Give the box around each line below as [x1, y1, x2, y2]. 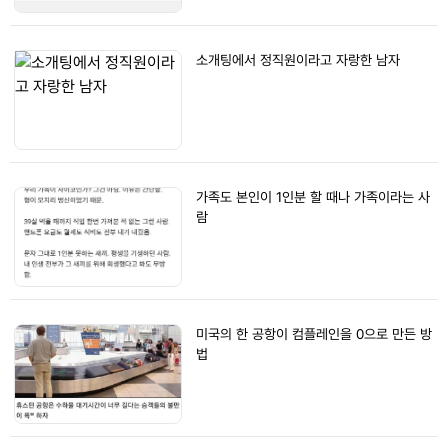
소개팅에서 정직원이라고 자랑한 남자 [196, 52, 400, 68]
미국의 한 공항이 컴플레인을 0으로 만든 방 [196, 326, 432, 342]
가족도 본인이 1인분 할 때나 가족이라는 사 [196, 189, 430, 205]
